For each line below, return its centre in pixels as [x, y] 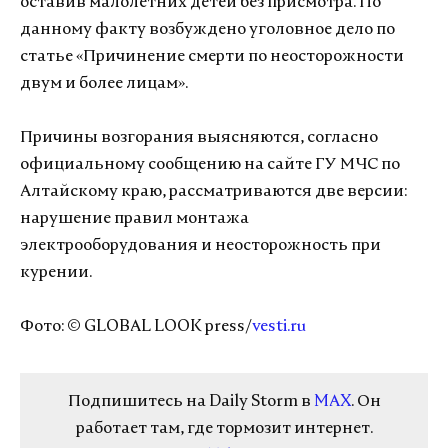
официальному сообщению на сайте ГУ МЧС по [210, 165]
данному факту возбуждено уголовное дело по [207, 30]
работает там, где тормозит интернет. [224, 429]
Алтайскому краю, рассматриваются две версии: [213, 192]
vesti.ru [279, 327]
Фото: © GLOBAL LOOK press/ [136, 327]
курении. [56, 273]
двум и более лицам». [104, 84]
